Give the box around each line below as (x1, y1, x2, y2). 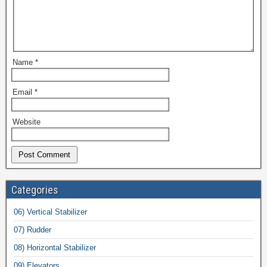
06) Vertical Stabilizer (14, 207, 87, 216)
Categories (11, 183, 58, 196)
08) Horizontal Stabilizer (14, 243, 96, 252)
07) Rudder (14, 225, 51, 234)
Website (13, 117, 41, 126)
